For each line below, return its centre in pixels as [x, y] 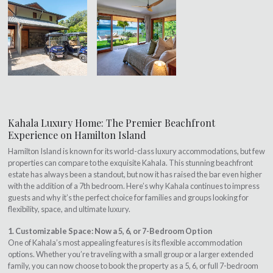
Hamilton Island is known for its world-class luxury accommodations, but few [136, 151]
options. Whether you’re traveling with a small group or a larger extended [130, 254]
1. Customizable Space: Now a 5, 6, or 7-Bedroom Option [110, 231]
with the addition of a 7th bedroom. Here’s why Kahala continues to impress [133, 186]
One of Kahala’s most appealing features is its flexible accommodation [125, 243]
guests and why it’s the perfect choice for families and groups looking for [128, 197]
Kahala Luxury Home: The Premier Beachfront [111, 123]
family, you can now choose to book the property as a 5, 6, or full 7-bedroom [133, 266]
